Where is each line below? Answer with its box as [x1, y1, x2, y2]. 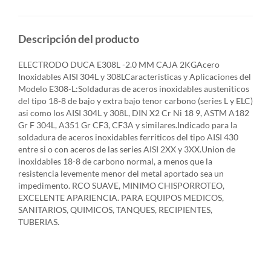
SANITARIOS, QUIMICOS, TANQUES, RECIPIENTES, [18, 204, 212, 215]
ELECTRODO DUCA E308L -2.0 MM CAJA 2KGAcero [18, 59, 220, 70]
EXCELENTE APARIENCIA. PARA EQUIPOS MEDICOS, [18, 192, 224, 203]
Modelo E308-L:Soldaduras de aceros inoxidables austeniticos [18, 83, 249, 94]
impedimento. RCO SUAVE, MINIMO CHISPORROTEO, [18, 180, 224, 191]
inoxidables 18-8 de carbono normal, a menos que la [18, 156, 212, 167]
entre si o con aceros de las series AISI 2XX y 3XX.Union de [18, 144, 235, 155]
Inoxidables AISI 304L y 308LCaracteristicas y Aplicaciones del [18, 71, 251, 82]
